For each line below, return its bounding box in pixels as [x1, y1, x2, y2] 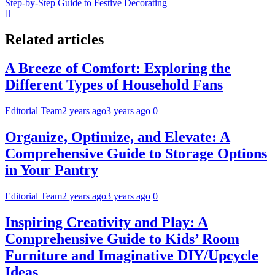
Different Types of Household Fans [5, 77, 223, 93]
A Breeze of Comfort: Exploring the [5, 60, 231, 77]
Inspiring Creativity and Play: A [5, 214, 208, 230]
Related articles [5, 31, 104, 48]
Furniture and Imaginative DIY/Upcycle [5, 247, 258, 263]
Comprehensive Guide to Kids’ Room [5, 230, 239, 247]
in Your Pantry [5, 162, 98, 179]
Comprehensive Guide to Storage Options [5, 145, 267, 162]
